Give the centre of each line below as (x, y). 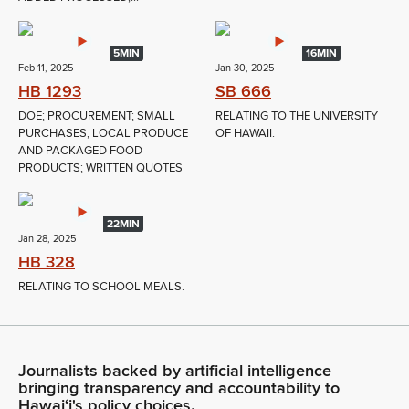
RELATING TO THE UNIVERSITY (297, 116)
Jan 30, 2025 (245, 68)
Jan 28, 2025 (47, 239)
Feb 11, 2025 (46, 68)
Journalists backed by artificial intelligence (175, 371)
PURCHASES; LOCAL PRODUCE (103, 134)
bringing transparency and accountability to (179, 388)
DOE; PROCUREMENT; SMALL (97, 116)
